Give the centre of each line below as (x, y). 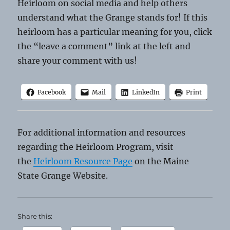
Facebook (51, 92)
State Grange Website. (63, 176)
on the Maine (161, 161)
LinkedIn (146, 92)
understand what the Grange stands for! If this (113, 18)
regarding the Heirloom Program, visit (96, 147)
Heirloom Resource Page (83, 161)
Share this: (35, 216)
